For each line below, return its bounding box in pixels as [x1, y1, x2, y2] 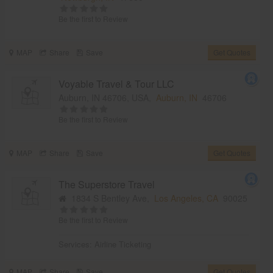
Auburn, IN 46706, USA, [58, 91, 157, 104]
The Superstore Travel [58, 177, 155, 191]
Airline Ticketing [94, 238, 152, 250]
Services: [58, 238, 95, 250]
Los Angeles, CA [154, 191, 219, 204]
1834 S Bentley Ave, [66, 191, 155, 204]
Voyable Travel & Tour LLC [58, 76, 175, 91]
